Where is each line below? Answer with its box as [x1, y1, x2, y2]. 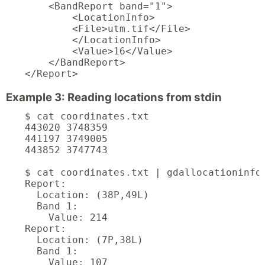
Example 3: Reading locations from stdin [6, 90, 222, 104]
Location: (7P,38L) [25, 234, 143, 245]
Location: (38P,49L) [25, 189, 149, 201]
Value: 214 [25, 211, 108, 223]
